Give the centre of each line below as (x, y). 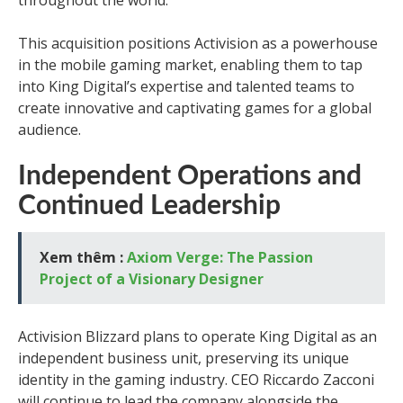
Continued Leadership (149, 206)
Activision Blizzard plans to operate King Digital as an (197, 336)
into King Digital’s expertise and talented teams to (186, 86)
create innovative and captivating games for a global (195, 108)
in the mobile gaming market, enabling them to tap (190, 65)
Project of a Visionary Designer (152, 279)
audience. (49, 130)
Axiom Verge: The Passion (220, 257)
